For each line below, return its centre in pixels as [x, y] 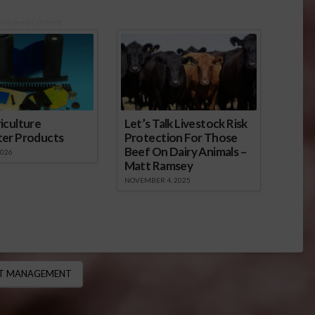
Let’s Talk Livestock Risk [186, 124]
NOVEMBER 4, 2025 [157, 180]
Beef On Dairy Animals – [185, 152]
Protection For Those [181, 138]
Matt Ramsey [159, 166]
